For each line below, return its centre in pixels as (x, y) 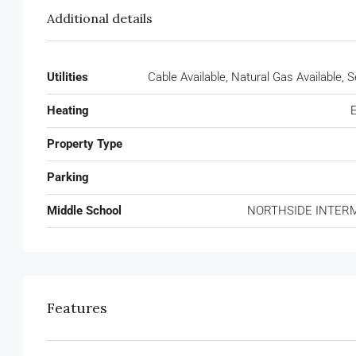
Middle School (84, 210)
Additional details (100, 18)
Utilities (68, 77)
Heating (68, 110)
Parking (68, 177)
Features (77, 308)
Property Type (85, 143)
